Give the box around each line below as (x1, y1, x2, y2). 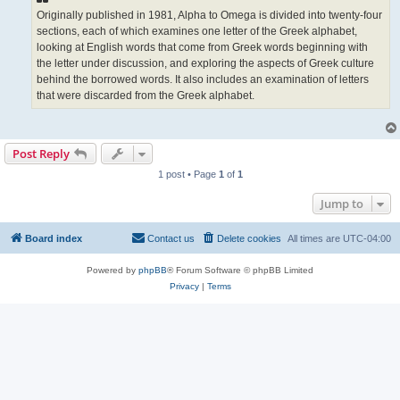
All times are (287, 232, 343, 244)
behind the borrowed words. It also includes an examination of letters (37, 73, 369, 87)
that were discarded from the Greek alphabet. (37, 89, 254, 103)
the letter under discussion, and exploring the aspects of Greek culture (37, 57, 374, 71)
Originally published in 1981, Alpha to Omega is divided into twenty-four (37, 9, 382, 22)
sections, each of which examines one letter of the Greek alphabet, (37, 25, 357, 38)
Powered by (87, 264, 138, 275)
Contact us (147, 232, 195, 244)
